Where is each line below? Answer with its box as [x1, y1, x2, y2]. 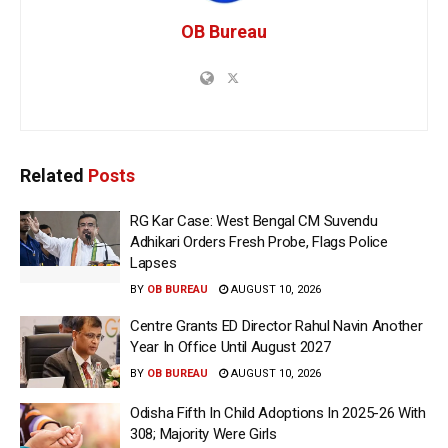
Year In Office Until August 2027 [130, 338, 331, 356]
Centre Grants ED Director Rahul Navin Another [130, 317, 423, 335]
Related [20, 165, 84, 186]
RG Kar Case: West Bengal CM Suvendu [130, 212, 378, 230]
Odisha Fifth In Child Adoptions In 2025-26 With [130, 403, 426, 422]
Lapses [130, 254, 177, 272]
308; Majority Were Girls [130, 424, 277, 443]
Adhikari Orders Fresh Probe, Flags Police [130, 233, 388, 251]
